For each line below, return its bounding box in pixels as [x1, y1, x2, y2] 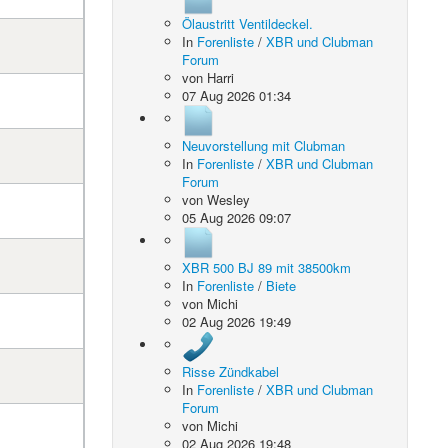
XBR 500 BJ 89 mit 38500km [182, 258, 352, 277]
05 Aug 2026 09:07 [182, 208, 292, 227]
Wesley [207, 190, 251, 209]
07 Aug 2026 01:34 [182, 86, 292, 105]
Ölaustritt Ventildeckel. [182, 14, 314, 33]
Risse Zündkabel [182, 362, 280, 381]
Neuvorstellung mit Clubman [182, 136, 346, 155]
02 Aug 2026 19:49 [182, 312, 292, 331]
